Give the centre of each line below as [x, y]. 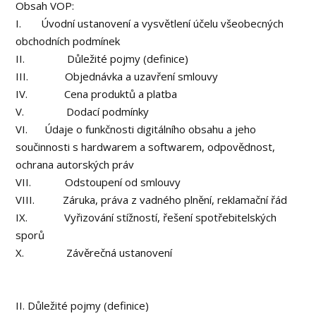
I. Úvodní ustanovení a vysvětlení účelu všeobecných [150, 23]
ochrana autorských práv [75, 164]
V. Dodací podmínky [83, 111]
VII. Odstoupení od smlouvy [98, 182]
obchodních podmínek [68, 41]
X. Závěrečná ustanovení [94, 253]
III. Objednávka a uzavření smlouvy [117, 76]
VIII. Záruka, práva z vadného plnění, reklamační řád [152, 200]
